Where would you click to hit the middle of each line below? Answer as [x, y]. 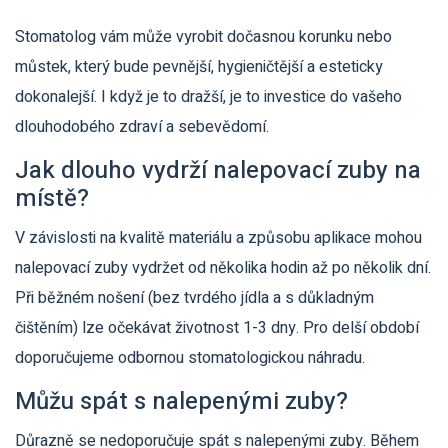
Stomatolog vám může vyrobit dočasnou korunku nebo [203, 37]
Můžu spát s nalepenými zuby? [181, 402]
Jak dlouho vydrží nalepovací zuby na [218, 171]
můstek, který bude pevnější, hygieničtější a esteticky [199, 67]
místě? [52, 199]
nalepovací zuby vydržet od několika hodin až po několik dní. [223, 268]
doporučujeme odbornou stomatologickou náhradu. [190, 358]
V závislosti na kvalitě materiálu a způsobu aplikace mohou [218, 238]
